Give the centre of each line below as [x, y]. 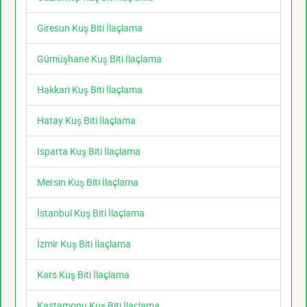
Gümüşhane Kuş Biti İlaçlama [99, 59]
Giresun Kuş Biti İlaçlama [90, 28]
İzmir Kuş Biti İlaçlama [84, 244]
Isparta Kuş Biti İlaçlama [89, 151]
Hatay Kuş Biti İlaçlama [86, 121]
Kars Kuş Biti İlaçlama [83, 275]
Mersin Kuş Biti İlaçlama [88, 182]
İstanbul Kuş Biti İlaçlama [91, 213]
